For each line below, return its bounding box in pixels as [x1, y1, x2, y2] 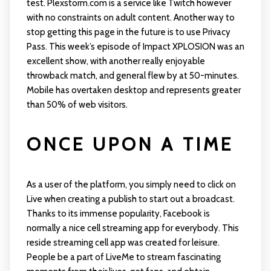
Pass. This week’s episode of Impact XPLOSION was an [26, 41, 244, 53]
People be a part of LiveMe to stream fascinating [26, 252, 221, 263]
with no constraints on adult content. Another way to [26, 12, 235, 24]
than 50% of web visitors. [26, 99, 128, 111]
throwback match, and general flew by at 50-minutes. [26, 70, 239, 82]
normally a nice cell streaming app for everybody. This [26, 223, 239, 234]
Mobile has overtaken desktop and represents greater [26, 85, 241, 96]
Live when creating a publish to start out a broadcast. [26, 194, 235, 205]
